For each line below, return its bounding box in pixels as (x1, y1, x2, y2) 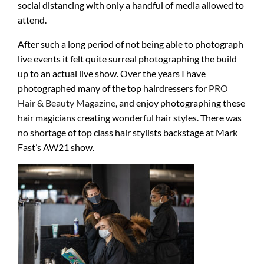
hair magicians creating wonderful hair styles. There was (18, 112, 242, 123)
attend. (18, 14, 47, 25)
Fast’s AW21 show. (18, 141, 94, 153)
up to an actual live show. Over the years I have (18, 68, 206, 79)
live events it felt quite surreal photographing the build (18, 53, 237, 64)
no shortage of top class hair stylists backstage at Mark (18, 127, 237, 138)
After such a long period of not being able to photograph (18, 38, 243, 49)
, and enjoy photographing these (115, 97, 245, 108)
